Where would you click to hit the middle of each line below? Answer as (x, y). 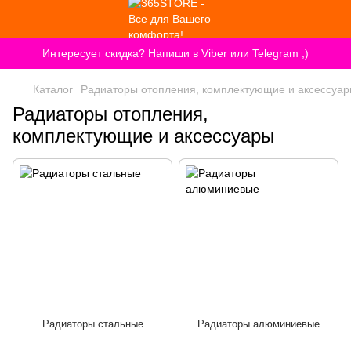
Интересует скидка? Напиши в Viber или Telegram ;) (175, 53)
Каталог (53, 89)
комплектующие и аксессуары (143, 136)
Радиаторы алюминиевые (259, 324)
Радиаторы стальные (92, 324)
